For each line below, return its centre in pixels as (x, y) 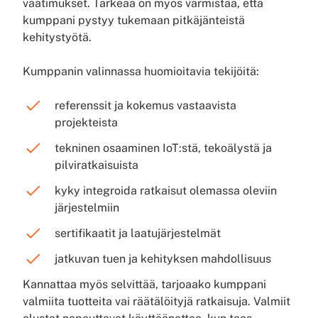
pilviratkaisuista (97, 165)
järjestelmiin (87, 208)
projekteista (86, 122)
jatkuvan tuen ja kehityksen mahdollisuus (163, 259)
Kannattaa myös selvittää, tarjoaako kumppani (144, 284)
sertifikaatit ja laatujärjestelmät (138, 233)
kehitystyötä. (57, 37)
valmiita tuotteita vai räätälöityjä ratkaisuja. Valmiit (157, 301)
